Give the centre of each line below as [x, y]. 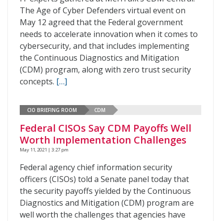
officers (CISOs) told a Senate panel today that [104, 179]
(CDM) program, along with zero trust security [105, 70]
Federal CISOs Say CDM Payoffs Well [106, 128]
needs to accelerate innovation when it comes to [109, 34]
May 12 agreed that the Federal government [101, 22]
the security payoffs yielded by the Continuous [105, 191]
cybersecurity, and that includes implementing [105, 46]
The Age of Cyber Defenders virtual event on [103, 10]
